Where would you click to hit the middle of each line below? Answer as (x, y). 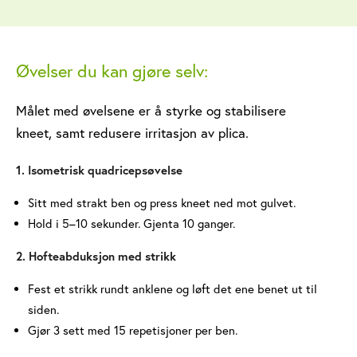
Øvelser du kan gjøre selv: (112, 71)
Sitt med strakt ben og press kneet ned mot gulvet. (162, 203)
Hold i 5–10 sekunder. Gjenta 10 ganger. (131, 224)
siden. (43, 310)
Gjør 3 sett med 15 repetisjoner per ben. (133, 330)
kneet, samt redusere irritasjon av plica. (132, 133)
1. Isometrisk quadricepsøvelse (99, 170)
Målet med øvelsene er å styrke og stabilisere (151, 110)
